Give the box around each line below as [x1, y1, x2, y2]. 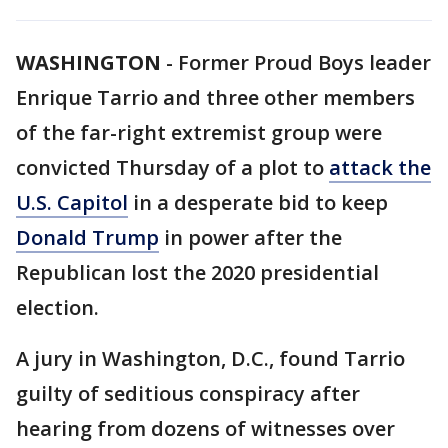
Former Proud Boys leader [178, 49, 431, 76]
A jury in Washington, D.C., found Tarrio [16, 345, 405, 372]
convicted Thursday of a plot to [16, 154, 329, 181]
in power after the [159, 224, 342, 251]
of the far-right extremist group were [16, 119, 382, 146]
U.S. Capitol [16, 189, 128, 216]
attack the [329, 154, 431, 181]
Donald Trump [16, 224, 159, 251]
